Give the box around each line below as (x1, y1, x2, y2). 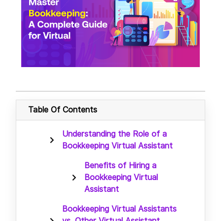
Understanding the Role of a (62, 129, 167, 139)
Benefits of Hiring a (84, 160, 156, 170)
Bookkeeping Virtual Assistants (62, 204, 177, 214)
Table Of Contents (28, 105, 97, 114)
